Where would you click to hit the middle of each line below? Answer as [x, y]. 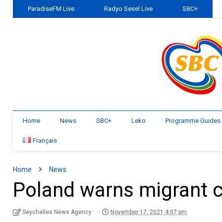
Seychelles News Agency [57, 212]
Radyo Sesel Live [129, 9]
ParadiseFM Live [51, 9]
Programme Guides [193, 121]
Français [45, 140]
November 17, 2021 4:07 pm [149, 212]
